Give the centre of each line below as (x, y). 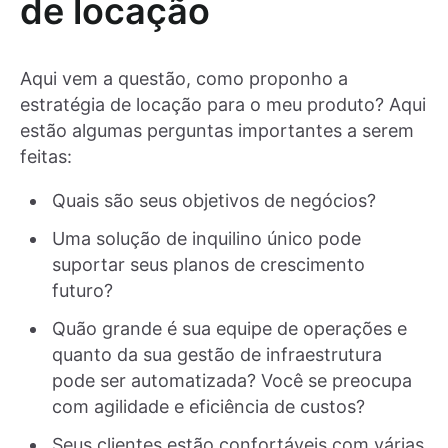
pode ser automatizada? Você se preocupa (232, 380)
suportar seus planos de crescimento (208, 264)
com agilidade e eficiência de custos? (208, 406)
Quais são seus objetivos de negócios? (214, 200)
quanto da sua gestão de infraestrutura (217, 354)
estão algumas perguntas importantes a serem (217, 130)
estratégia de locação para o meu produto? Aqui (223, 104)
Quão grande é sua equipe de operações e (229, 328)
